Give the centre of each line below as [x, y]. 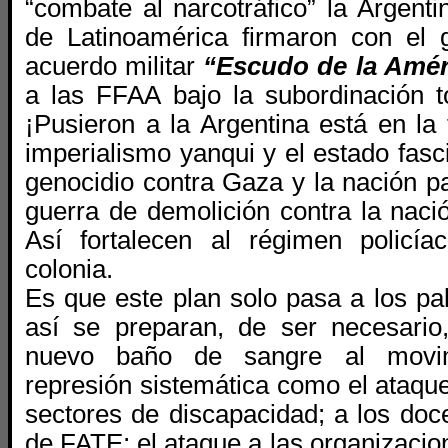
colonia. [69, 269]
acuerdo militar [114, 66]
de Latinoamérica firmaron [181, 37]
